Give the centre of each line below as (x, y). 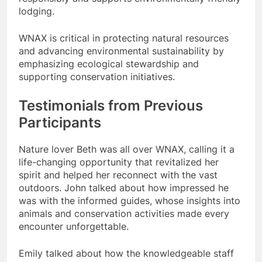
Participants (60, 123)
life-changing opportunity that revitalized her (119, 162)
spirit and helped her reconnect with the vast (118, 175)
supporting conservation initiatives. (97, 77)
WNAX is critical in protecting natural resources (124, 38)
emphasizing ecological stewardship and (109, 64)
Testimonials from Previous (111, 106)
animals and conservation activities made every (124, 214)
